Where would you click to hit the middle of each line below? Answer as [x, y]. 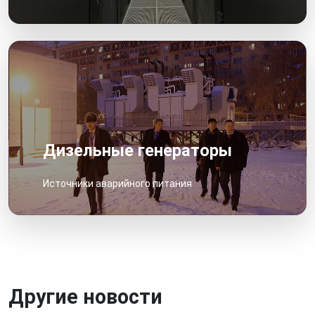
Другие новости [85, 297]
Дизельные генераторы [137, 151]
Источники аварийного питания [117, 184]
